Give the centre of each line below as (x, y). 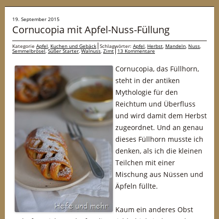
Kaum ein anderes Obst (154, 209)
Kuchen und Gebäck (73, 46)
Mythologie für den (147, 92)
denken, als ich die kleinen (159, 151)
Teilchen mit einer (145, 163)
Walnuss (91, 51)
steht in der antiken (148, 80)
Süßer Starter (63, 51)
